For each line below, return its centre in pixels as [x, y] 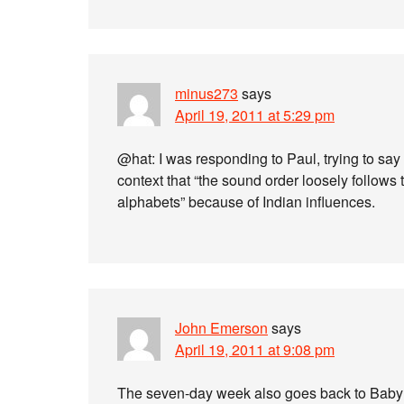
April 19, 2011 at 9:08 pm [255, 349]
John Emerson [221, 328]
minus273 [207, 93]
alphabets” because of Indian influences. [246, 202]
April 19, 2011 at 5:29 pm [255, 115]
